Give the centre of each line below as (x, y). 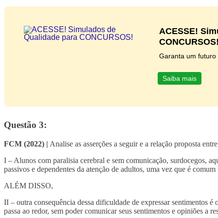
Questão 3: (25, 125)
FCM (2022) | (26, 144)
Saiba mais (179, 79)
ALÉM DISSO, (28, 186)
